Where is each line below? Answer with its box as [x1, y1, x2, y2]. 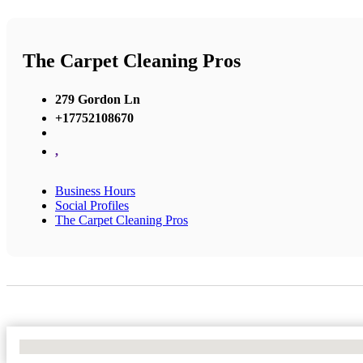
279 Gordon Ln [55, 92, 140, 106]
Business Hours [55, 183, 135, 198]
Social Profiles [55, 198, 129, 212]
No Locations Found [19, 339, 126, 353]
